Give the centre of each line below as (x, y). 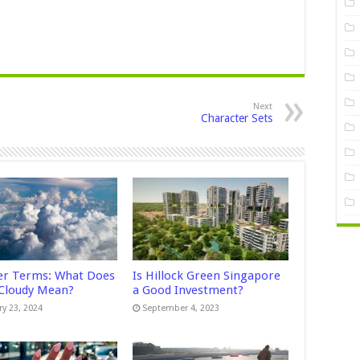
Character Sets (237, 118)
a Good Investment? (188, 290)
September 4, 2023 (180, 309)
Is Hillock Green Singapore (206, 276)
